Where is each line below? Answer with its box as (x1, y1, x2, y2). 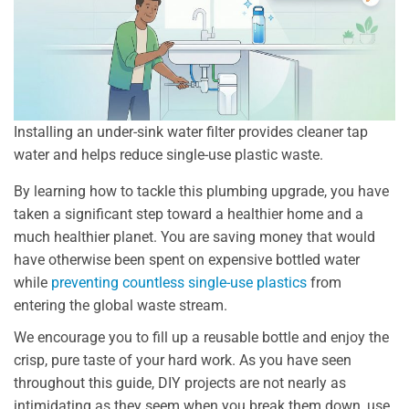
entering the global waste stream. (14, 297, 227, 315)
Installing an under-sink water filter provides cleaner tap (14, 123, 368, 142)
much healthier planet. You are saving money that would (14, 228, 375, 246)
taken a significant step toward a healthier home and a (14, 205, 363, 224)
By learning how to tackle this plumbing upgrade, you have (14, 183, 389, 201)
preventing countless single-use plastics (51, 274, 307, 292)
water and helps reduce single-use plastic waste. (14, 146, 323, 164)
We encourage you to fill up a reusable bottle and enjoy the (14, 329, 389, 347)
